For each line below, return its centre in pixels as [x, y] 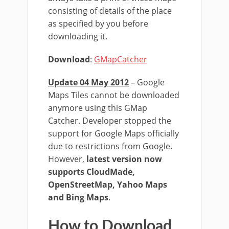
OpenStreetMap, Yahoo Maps [108, 185]
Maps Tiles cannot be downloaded [114, 95]
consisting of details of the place [110, 11]
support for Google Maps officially [113, 133]
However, [66, 159]
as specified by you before [98, 24]
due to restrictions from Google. [110, 146]
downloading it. [78, 36]
